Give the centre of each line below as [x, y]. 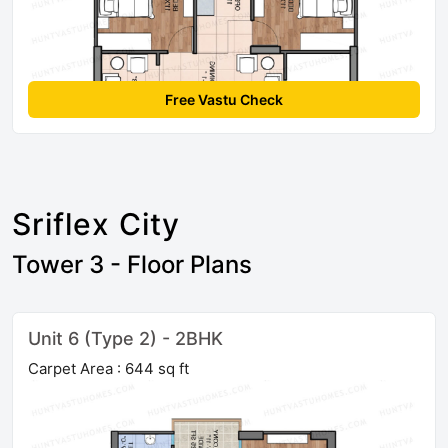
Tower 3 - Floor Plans [132, 264]
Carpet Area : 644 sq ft [108, 368]
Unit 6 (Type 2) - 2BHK [125, 338]
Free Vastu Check [224, 99]
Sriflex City [96, 223]
